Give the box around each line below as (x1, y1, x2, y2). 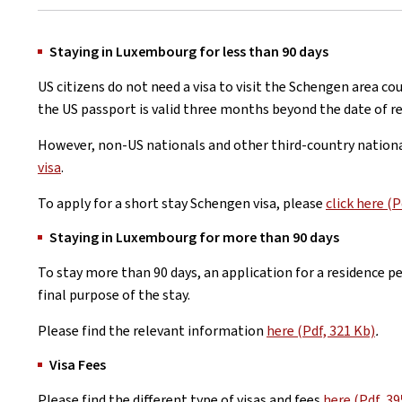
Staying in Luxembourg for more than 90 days (49, 228, 339, 247)
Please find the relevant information (38, 321, 267, 340)
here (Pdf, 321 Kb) (267, 321, 375, 340)
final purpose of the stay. (38, 285, 190, 304)
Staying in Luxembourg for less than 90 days (49, 42, 328, 61)
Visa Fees (49, 355, 106, 374)
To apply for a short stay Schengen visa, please (38, 194, 326, 213)
